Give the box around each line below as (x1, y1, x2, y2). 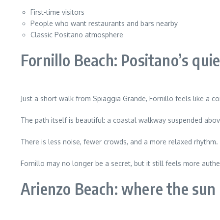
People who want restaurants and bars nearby (30, 19, 178, 27)
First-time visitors (30, 8, 84, 16)
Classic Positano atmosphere (30, 30, 123, 39)
